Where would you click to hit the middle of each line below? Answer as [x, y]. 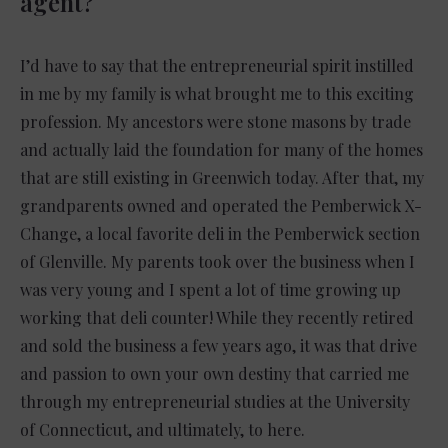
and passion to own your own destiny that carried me [214, 373]
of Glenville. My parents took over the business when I [217, 261]
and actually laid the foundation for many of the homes [221, 149]
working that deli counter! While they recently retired [217, 317]
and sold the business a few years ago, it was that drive [218, 345]
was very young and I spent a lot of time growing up [210, 289]
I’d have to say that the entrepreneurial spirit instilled [217, 65]
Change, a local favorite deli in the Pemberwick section [220, 233]
